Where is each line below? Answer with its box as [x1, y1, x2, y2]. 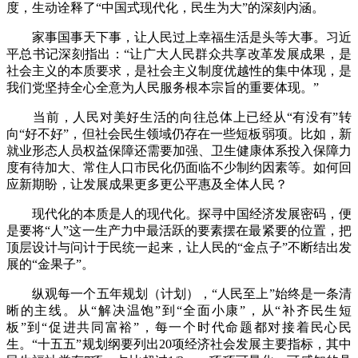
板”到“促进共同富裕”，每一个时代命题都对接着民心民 [6, 320, 352, 335]
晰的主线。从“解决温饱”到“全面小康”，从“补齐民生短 [6, 304, 352, 318]
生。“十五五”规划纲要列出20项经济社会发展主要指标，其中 [6, 337, 352, 352]
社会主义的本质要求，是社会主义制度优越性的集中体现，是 [6, 64, 352, 78]
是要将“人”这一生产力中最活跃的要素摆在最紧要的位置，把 [6, 224, 352, 238]
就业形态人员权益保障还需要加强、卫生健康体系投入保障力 [6, 144, 352, 158]
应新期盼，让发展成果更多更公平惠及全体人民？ [6, 177, 288, 192]
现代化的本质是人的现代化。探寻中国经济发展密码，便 [6, 207, 352, 221]
